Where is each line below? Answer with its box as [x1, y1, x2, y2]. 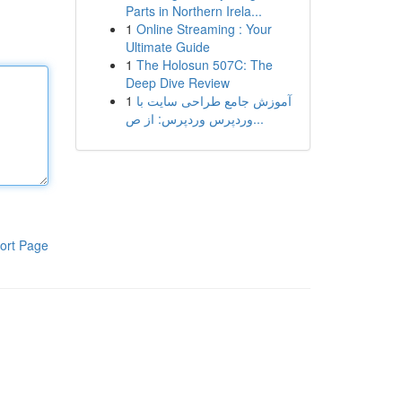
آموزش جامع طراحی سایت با [135, 92, 292, 109]
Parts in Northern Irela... [125, 2, 262, 20]
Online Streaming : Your [135, 20, 272, 38]
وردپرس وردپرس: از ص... [252, 109, 264, 127]
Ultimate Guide [125, 38, 210, 56]
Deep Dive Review [125, 74, 230, 92]
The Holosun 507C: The [135, 56, 273, 74]
